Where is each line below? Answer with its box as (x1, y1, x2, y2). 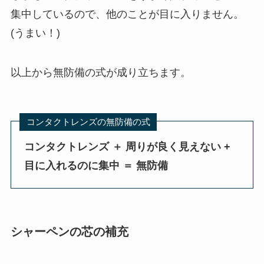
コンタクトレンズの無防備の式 (26, 117, 150, 127)
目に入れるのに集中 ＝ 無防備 (24, 160, 169, 172)
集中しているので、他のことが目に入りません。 (10, 8, 244, 20)
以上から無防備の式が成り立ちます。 (10, 67, 191, 79)
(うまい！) (10, 27, 60, 39)
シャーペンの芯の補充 (10, 225, 128, 238)
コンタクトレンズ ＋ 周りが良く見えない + (24, 141, 231, 153)
